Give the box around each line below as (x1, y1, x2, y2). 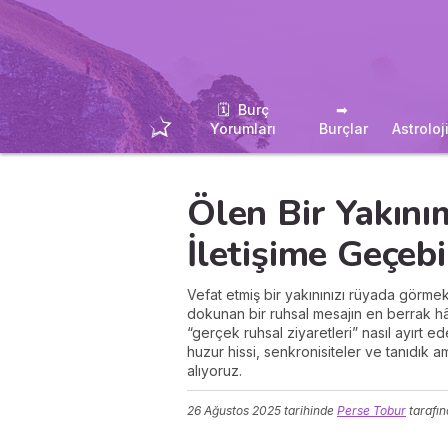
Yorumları (210, 120, 277, 137)
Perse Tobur (337, 403, 406, 418)
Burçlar (319, 120, 369, 137)
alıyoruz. (187, 362, 242, 379)
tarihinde (281, 403, 334, 418)
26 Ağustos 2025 (187, 403, 281, 418)
